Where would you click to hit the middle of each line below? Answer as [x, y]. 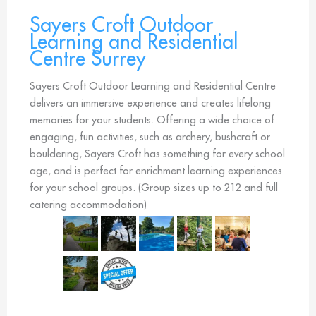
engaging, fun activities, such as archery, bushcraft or [150, 136]
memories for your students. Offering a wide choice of [152, 119]
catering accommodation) [88, 204]
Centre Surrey [88, 58]
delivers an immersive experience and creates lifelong [150, 102]
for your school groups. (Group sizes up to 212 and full [154, 187]
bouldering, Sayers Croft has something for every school [157, 153]
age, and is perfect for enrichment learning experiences [156, 170]
